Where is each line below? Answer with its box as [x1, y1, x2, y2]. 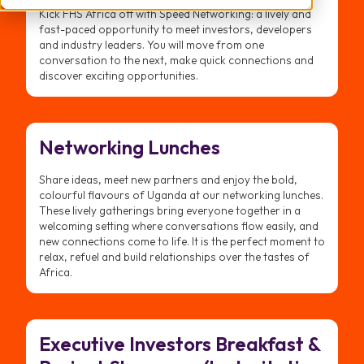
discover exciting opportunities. [39, 67, 198, 83]
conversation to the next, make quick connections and [39, 52, 314, 67]
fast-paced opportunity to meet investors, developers [39, 21, 312, 37]
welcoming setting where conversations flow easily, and [39, 219, 318, 234]
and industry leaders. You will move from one [39, 37, 264, 52]
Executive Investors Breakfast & [39, 331, 320, 357]
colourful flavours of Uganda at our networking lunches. [39, 188, 323, 203]
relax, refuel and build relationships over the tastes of [39, 249, 310, 265]
